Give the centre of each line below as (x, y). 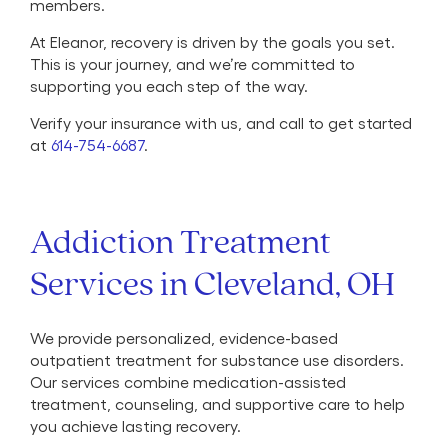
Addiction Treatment (180, 243)
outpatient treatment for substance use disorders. (217, 359)
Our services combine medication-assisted (188, 381)
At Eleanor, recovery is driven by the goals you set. (212, 41)
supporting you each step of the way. (169, 85)
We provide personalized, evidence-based (184, 337)
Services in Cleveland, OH (212, 285)
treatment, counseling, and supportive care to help (217, 403)
